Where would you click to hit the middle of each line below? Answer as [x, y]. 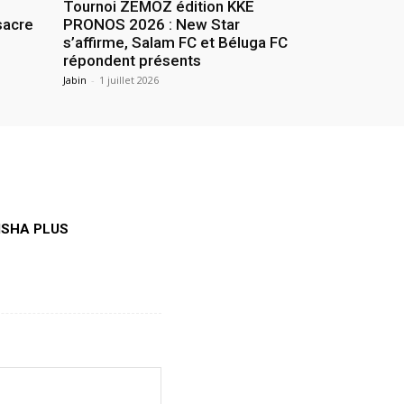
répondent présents [132, 60]
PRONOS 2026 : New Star [151, 24]
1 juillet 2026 [129, 79]
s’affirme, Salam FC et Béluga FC [175, 42]
